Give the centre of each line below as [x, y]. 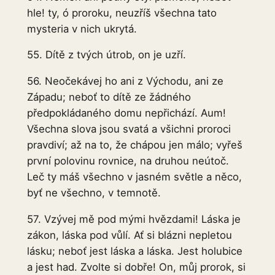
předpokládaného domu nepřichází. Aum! [126, 113]
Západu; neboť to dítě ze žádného [109, 97]
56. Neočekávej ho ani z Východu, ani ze [125, 81]
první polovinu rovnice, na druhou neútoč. [128, 161]
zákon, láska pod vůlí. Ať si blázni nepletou [129, 235]
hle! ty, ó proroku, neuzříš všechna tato [122, 13]
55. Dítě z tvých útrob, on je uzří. [106, 55]
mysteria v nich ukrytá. [82, 29]
